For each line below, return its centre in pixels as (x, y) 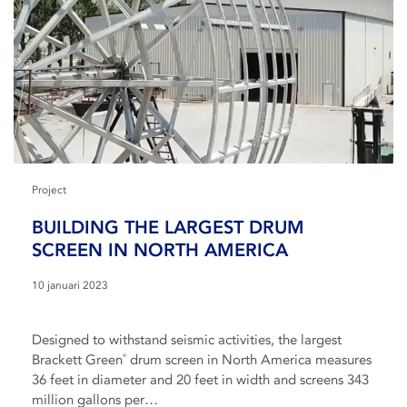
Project (49, 189)
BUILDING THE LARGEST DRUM (168, 227)
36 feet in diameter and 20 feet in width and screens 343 (200, 379)
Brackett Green (77, 359)
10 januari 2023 (70, 285)
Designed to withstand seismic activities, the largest (187, 339)
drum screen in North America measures (249, 359)
